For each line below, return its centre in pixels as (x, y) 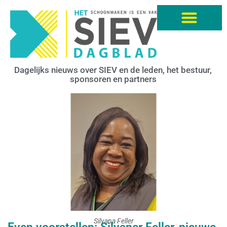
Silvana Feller (113, 221)
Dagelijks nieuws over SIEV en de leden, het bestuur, (113, 70)
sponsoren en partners (113, 79)
